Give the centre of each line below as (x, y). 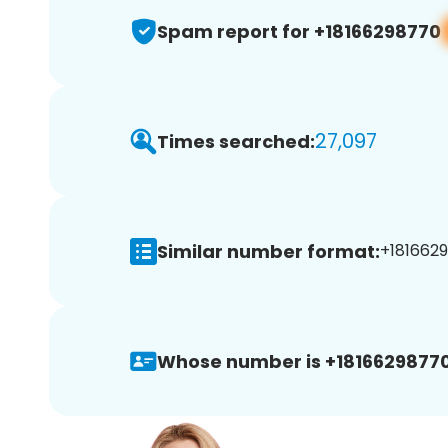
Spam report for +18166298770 (299, 31)
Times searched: (236, 141)
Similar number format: (268, 251)
